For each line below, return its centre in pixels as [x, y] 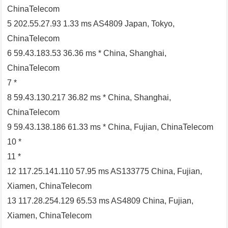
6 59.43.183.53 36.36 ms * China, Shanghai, [87, 53]
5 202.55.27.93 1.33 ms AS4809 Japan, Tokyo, [91, 24]
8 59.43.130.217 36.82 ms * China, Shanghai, [89, 98]
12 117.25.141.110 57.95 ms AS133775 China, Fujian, [105, 172]
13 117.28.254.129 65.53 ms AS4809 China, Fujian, [101, 201]
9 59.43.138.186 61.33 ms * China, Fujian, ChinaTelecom [110, 127]
